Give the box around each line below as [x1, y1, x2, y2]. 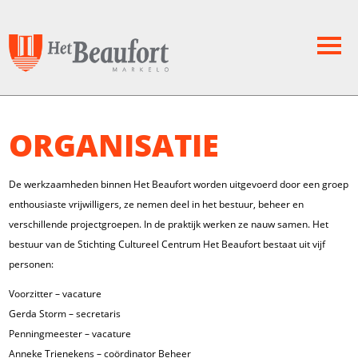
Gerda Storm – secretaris [8, 307, 121, 321]
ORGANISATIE [8, 124, 219, 166]
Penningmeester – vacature [8, 327, 131, 341]
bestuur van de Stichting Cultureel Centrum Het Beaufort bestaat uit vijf [8, 237, 325, 252]
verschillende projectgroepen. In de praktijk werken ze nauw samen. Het [8, 217, 328, 232]
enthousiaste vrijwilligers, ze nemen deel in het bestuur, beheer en [8, 197, 304, 212]
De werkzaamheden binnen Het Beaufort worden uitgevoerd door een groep [8, 177, 348, 192]
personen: [8, 257, 54, 272]
